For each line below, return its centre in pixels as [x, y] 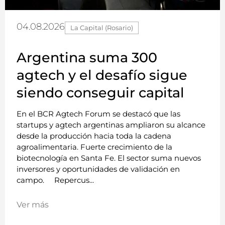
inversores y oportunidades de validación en [98, 169]
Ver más [33, 205]
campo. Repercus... [55, 180]
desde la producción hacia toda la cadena [94, 136]
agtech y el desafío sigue [102, 75]
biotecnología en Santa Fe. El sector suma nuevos [109, 158]
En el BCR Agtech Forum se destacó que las [98, 114]
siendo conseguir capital [100, 93]
